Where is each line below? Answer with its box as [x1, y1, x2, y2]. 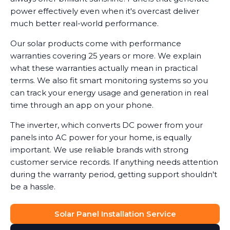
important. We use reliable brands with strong [10, 144, 188, 155]
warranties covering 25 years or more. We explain [10, 50, 201, 61]
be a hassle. [10, 181, 55, 191]
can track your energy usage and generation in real [10, 87, 208, 98]
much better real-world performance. [10, 18, 159, 28]
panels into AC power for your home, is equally [10, 132, 191, 142]
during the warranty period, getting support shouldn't [10, 169, 217, 179]
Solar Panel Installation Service [54, 208, 176, 219]
